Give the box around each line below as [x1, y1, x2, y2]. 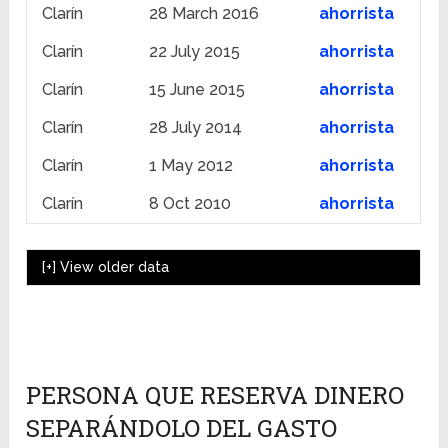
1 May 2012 [149, 156, 234, 176]
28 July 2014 [149, 118, 243, 138]
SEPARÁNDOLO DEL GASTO [26, 412, 338, 445]
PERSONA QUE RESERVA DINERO [26, 379, 405, 412]
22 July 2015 [149, 42, 241, 62]
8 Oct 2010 [149, 194, 232, 214]
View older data [60, 259, 170, 276]
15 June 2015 [149, 80, 246, 100]
